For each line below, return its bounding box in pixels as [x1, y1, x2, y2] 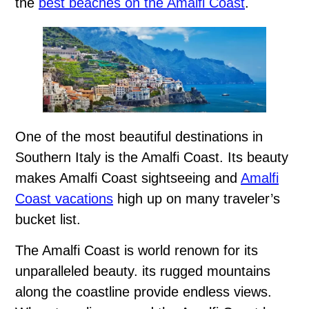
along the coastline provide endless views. [15, 284, 272, 300]
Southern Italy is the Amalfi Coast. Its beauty [15, 150, 288, 166]
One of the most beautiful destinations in [15, 129, 263, 145]
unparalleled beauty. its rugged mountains [15, 263, 270, 279]
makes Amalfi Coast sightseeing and [15, 170, 241, 186]
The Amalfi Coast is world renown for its [15, 243, 258, 259]
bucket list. [15, 212, 81, 228]
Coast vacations [15, 191, 113, 207]
